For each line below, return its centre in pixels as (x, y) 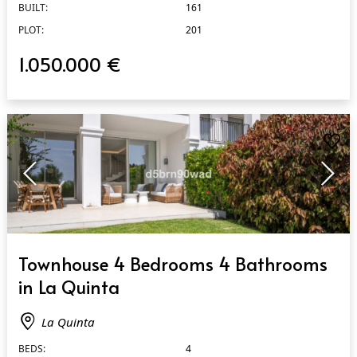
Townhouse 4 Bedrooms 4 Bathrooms (173, 263)
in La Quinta (69, 286)
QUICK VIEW (45, 249)
